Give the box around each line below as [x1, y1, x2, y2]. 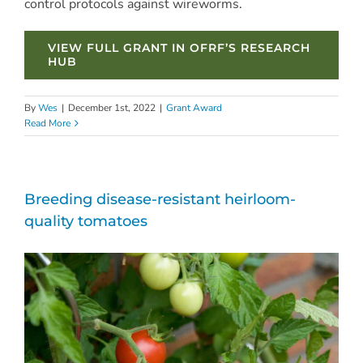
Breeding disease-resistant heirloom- [24, 190, 296, 208]
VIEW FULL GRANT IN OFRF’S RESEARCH [47, 40, 310, 55]
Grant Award [166, 100, 222, 114]
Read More [24, 116, 70, 130]
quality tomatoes [24, 211, 147, 230]
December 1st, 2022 [68, 100, 156, 114]
